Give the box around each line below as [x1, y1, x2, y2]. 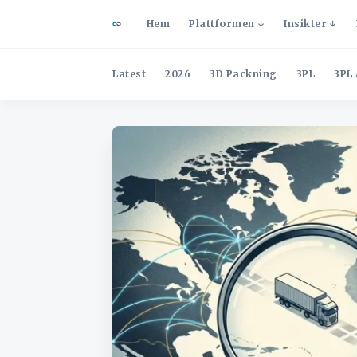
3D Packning [210, 68, 277, 80]
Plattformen [189, 18, 255, 29]
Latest [112, 68, 146, 80]
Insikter [284, 18, 327, 29]
